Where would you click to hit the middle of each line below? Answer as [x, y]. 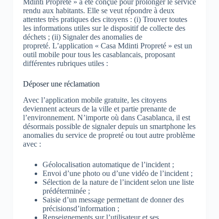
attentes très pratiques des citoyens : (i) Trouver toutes [105, 19]
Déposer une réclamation [61, 84]
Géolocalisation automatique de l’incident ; [108, 164]
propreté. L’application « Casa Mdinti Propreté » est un [107, 45]
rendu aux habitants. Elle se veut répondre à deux [99, 10]
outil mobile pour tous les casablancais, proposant [99, 54]
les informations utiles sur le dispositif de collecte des [104, 28]
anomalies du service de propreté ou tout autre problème [109, 135]
